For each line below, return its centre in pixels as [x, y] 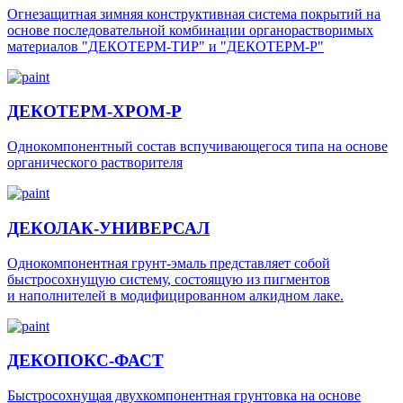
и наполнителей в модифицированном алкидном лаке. [175, 295]
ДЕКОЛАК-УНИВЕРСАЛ [108, 228]
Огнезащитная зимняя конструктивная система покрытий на [194, 13]
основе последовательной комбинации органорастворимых [190, 30]
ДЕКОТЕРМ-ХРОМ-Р [94, 112]
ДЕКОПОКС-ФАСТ [85, 361]
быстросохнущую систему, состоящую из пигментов [169, 279]
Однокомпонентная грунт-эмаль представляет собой [169, 263]
